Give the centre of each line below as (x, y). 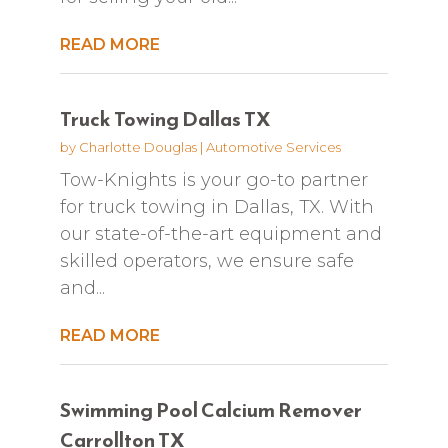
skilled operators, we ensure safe (206, 260)
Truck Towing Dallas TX (165, 118)
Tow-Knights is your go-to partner (213, 179)
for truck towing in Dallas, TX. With (216, 206)
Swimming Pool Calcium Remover (210, 409)
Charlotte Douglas (137, 146)
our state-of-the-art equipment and (220, 233)
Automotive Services (273, 146)
